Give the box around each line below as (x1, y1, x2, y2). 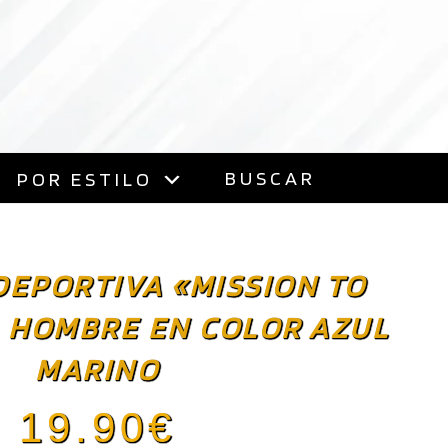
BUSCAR (224, 165, 316, 190)
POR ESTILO (16, 166, 153, 191)
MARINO (35, 350, 160, 387)
